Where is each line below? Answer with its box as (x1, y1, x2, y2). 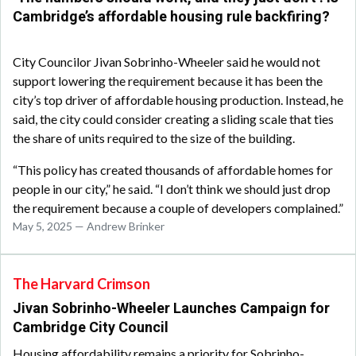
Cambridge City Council (13, 317, 172, 339)
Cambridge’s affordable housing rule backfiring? (13, 6, 330, 29)
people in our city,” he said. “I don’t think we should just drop (13, 181, 331, 197)
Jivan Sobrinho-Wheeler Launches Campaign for (13, 298, 330, 320)
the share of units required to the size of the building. (13, 130, 295, 146)
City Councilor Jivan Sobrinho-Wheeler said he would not (13, 54, 320, 70)
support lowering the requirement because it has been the (13, 73, 323, 89)
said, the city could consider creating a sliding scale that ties (13, 111, 334, 127)
